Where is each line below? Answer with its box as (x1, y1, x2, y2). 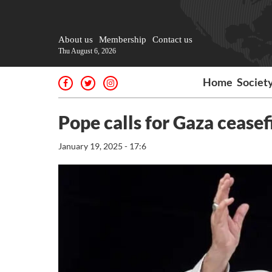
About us (58, 35, 93, 44)
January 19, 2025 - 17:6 (58, 141, 146, 151)
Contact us (152, 35, 192, 44)
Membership (99, 35, 146, 44)
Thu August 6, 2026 (58, 47, 116, 55)
